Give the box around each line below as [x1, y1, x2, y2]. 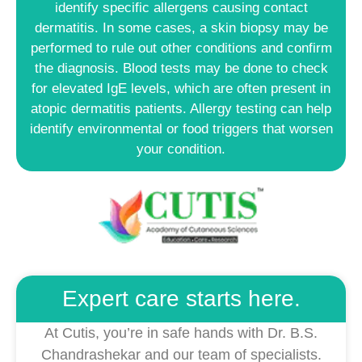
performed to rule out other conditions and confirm [30, 40, 332, 57]
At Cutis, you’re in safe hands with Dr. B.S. [44, 324, 318, 341]
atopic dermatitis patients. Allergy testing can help [31, 101, 331, 117]
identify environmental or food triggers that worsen [29, 121, 333, 137]
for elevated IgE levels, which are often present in [32, 81, 330, 97]
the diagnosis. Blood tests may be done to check [34, 61, 328, 77]
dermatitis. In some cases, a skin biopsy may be [34, 20, 328, 36]
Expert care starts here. [61, 285, 301, 311]
